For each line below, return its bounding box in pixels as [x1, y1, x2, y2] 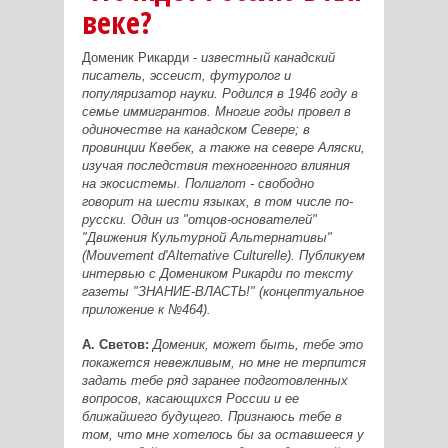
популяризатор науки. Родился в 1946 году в [81, 85, 358, 101]
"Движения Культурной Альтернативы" [81, 229, 332, 245]
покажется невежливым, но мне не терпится [81, 354, 366, 370]
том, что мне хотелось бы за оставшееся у [81, 426, 364, 442]
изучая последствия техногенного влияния [81, 157, 350, 173]
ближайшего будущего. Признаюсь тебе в [81, 408, 342, 424]
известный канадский [200, 49, 335, 65]
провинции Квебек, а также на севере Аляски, [81, 139, 365, 155]
